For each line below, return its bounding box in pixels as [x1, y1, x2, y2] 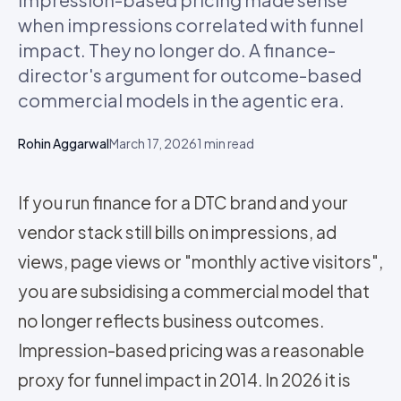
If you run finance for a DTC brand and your [18, 192, 348, 213]
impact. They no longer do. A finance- [18, 38, 336, 61]
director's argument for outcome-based [18, 64, 362, 86]
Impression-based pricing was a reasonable [18, 339, 364, 361]
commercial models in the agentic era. [18, 89, 345, 111]
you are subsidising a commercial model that [18, 280, 370, 302]
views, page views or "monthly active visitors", [18, 251, 383, 272]
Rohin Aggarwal [18, 135, 109, 151]
